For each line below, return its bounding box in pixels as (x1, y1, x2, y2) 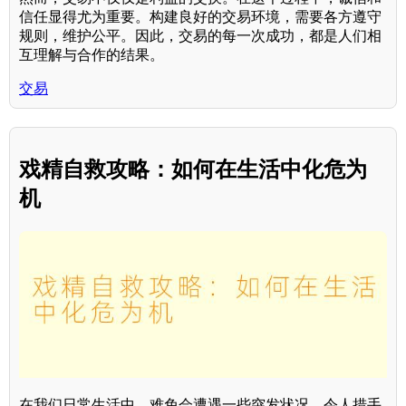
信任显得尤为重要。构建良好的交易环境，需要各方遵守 (19, 8, 382, 24)
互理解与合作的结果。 (19, 46, 164, 63)
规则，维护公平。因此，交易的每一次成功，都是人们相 (19, 27, 382, 43)
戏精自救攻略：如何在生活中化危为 (19, 156, 367, 181)
